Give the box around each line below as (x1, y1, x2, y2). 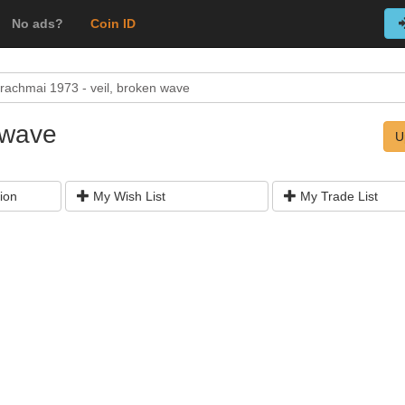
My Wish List (89, 189, 165, 203)
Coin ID (90, 16, 136, 31)
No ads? (12, 16, 63, 31)
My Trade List (296, 189, 378, 203)
